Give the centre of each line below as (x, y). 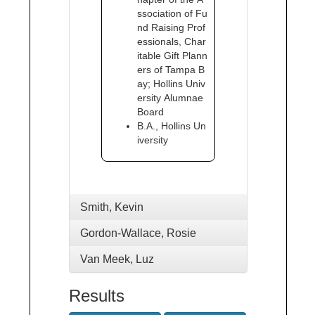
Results (97, 296)
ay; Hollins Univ (171, 84)
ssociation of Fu (172, 13)
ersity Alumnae (170, 98)
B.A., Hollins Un (172, 126)
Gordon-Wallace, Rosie (138, 233)
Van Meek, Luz (117, 259)
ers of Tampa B (171, 70)
